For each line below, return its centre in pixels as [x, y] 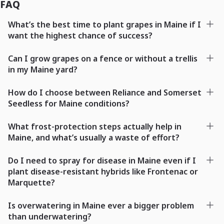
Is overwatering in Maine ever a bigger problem [101, 205]
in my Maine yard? [43, 69]
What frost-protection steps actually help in [95, 126]
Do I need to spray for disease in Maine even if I [102, 160]
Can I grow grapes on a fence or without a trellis [103, 58]
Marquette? [31, 182]
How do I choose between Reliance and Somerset [105, 92]
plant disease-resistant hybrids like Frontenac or [103, 171]
